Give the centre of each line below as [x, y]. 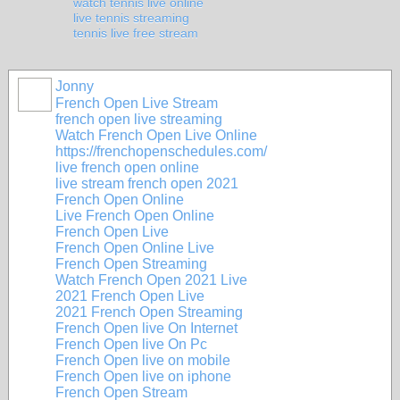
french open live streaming [139, 119]
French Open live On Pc [131, 344]
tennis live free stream [136, 33]
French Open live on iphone [143, 376]
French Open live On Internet [146, 328]
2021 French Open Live [130, 296]
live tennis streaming [131, 18]
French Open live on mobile [143, 360]
